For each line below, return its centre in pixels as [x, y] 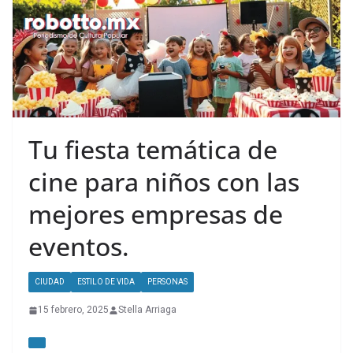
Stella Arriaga [147, 310]
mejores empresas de [156, 214]
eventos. [79, 247]
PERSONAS [167, 282]
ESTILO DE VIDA [106, 282]
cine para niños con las [164, 182]
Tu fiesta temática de [153, 150]
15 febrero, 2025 [73, 310]
